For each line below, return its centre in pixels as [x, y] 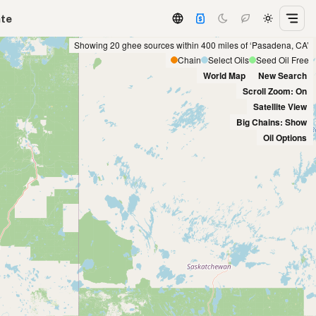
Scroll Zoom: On [275, 91]
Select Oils [228, 60]
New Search [282, 75]
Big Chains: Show [272, 122]
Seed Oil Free [282, 60]
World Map [224, 75]
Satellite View [280, 106]
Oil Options [285, 137]
